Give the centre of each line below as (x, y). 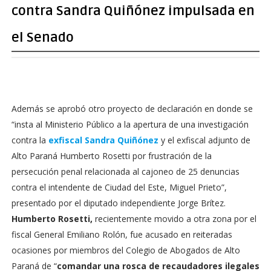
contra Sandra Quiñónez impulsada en (133, 11)
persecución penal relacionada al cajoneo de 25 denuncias (125, 171)
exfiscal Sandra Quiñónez (103, 140)
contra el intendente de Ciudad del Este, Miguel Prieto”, (119, 187)
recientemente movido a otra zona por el (174, 219)
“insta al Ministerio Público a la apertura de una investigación (130, 124)
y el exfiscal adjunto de (204, 140)
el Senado (42, 38)
